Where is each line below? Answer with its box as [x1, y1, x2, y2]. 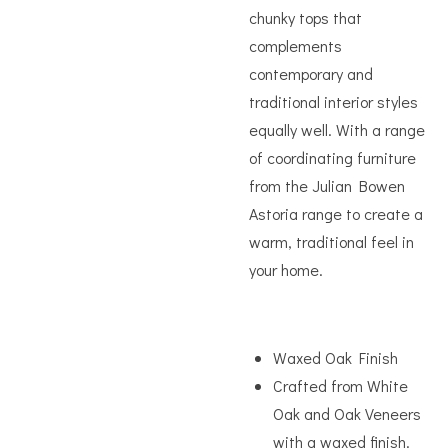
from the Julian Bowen [249, 175, 405, 196]
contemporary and [249, 63, 373, 84]
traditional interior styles [249, 91, 418, 112]
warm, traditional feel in [249, 231, 414, 252]
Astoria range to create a [249, 203, 423, 224]
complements [249, 35, 342, 56]
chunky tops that [249, 7, 362, 28]
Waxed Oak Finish [273, 347, 402, 368]
